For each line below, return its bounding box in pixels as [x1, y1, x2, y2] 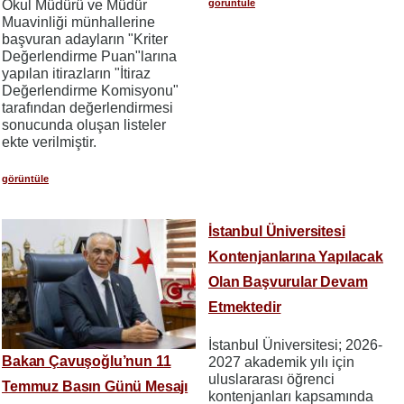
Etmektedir [208, 299, 281, 316]
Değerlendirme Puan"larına [2, 49, 177, 65]
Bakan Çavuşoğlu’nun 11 [2, 353, 171, 369]
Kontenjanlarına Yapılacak [208, 249, 383, 265]
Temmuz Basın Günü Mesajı [2, 378, 188, 394]
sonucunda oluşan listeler [2, 117, 166, 133]
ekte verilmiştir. [2, 134, 96, 151]
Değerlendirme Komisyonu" [2, 83, 179, 99]
